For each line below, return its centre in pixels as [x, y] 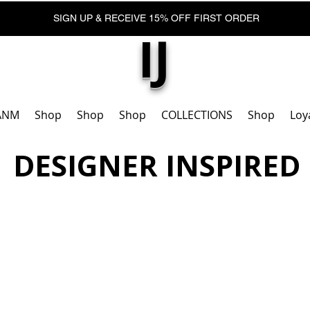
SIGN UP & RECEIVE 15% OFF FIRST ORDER [158, 18]
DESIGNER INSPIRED [157, 165]
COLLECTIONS [197, 115]
